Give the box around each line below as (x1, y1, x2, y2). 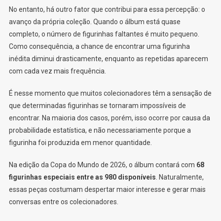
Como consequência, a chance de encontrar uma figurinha (8, 42, 190, 50)
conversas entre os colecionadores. (8, 197, 118, 206)
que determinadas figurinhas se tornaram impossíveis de (8, 101, 186, 110)
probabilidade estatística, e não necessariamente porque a (8, 126, 191, 134)
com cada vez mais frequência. (8, 67, 106, 75)
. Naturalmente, (155, 173, 204, 181)
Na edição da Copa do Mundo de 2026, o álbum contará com (8, 160, 196, 169)
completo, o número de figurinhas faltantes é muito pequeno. (8, 30, 199, 38)
